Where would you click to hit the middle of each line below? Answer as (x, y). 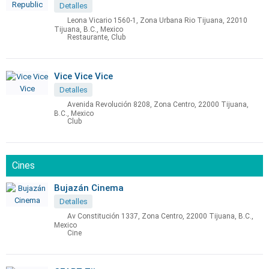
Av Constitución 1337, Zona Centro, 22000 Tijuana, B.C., (160, 216)
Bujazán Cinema (89, 188)
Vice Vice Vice (83, 76)
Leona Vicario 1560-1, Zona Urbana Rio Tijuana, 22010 (157, 21)
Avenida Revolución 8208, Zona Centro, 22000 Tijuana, (158, 105)
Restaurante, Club (96, 38)
